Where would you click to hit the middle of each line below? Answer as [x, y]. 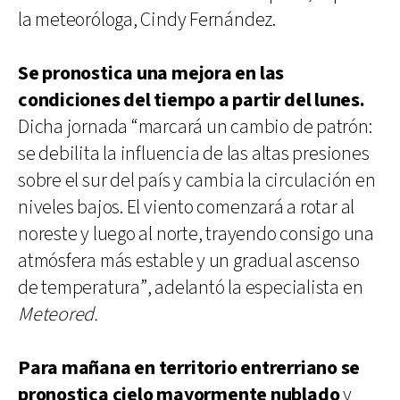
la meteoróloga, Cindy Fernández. [147, 20]
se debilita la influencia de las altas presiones [194, 154]
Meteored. [58, 314]
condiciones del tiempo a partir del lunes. [192, 100]
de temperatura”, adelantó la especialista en [191, 287]
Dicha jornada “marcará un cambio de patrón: [195, 127]
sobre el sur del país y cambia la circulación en [197, 180]
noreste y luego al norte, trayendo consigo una [196, 234]
